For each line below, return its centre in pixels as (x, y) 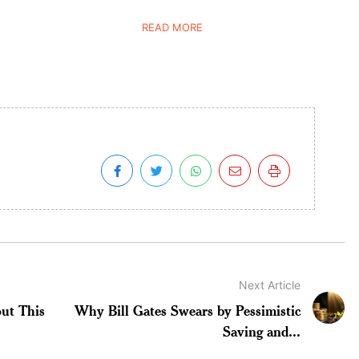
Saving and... (262, 331)
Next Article (270, 284)
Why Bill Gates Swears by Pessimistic (188, 310)
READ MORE (173, 27)
